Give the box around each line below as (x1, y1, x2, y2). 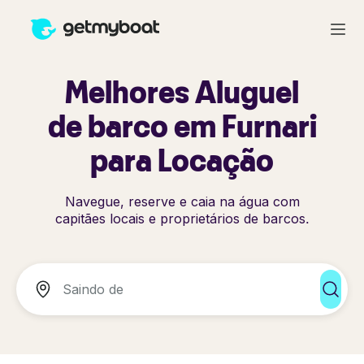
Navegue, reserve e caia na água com (64, 193, 300, 210)
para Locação (90, 141, 274, 179)
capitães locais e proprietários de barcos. (54, 210, 310, 227)
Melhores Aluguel (65, 72, 299, 110)
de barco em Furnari (47, 106, 317, 145)
